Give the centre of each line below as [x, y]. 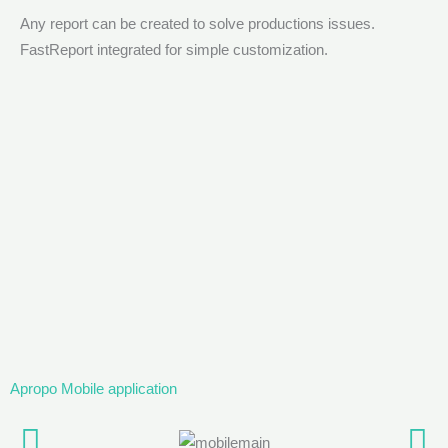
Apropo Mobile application [93, 388]
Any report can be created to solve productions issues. [197, 23]
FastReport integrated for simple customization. [174, 49]
